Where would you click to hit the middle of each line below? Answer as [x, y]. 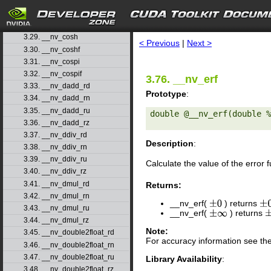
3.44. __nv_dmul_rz [56, 220]
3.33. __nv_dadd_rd [57, 86]
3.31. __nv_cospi [51, 61]
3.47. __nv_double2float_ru [69, 257]
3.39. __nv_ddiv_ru [55, 159]
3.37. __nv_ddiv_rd [55, 135]
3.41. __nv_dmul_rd [56, 184]
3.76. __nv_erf [182, 79]
